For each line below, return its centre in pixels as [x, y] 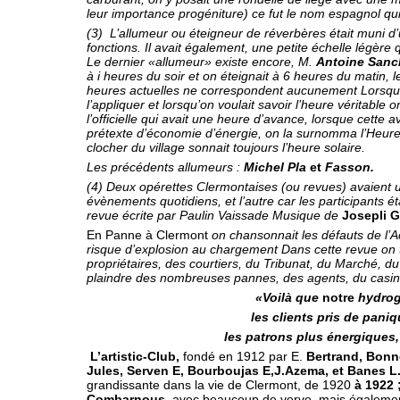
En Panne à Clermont [149, 235]
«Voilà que [289, 297]
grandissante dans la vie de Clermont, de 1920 [221, 385]
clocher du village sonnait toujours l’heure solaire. [226, 147]
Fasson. [350, 167]
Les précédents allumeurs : [165, 167]
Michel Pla [277, 167]
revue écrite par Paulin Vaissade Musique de [214, 215]
